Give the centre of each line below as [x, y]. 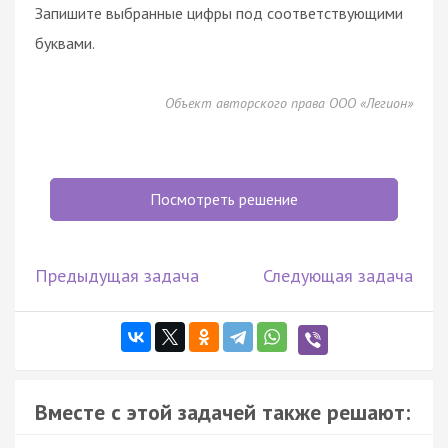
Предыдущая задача [117, 275]
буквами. [65, 42]
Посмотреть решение [224, 198]
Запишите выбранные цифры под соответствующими [219, 12]
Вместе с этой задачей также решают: [222, 411]
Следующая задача [338, 275]
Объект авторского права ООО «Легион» [289, 102]
